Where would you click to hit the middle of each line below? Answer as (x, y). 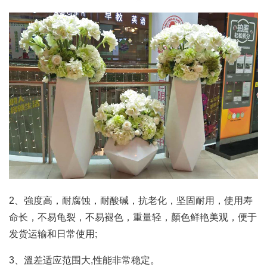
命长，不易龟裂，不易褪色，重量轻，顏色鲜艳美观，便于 (133, 217)
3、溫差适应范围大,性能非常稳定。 (84, 260)
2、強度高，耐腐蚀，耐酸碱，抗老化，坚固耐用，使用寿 (131, 200)
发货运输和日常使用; (53, 234)
